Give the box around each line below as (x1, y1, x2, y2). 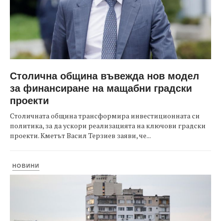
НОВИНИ (12, 162, 39, 169)
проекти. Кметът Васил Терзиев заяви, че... (10, 131, 151, 140)
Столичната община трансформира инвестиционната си (10, 111, 200, 120)
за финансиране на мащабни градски (10, 80, 192, 95)
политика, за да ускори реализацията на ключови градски (10, 121, 206, 130)
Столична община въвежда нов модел (10, 68, 199, 82)
